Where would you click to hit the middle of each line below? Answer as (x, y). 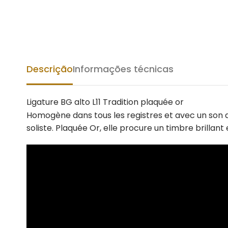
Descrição (50, 69)
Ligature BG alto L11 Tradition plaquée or (105, 102)
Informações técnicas (123, 69)
